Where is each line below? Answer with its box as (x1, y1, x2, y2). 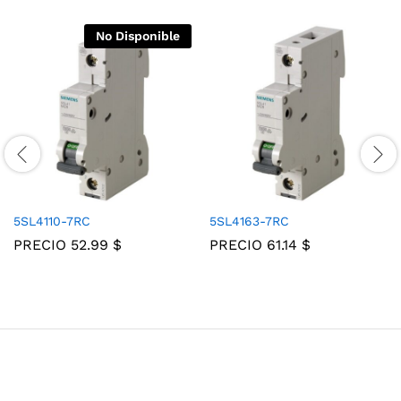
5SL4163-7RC (209, 214, 289, 229)
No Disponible (96, 29, 180, 44)
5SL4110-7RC (13, 214, 90, 229)
